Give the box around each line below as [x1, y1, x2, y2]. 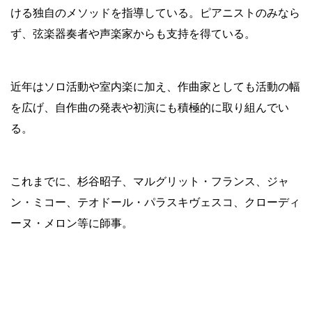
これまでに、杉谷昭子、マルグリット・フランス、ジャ [10, 172, 289, 189]
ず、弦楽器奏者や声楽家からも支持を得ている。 [10, 24, 256, 41]
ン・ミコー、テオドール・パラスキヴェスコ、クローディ [10, 193, 300, 210]
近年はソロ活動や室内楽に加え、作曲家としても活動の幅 [10, 77, 300, 94]
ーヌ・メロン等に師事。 [10, 214, 133, 231]
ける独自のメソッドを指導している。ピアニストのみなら [10, 3, 300, 20]
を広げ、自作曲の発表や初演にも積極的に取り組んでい [10, 98, 289, 115]
